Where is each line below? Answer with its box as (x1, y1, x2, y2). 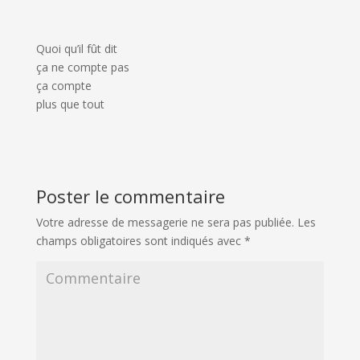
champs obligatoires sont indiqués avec (35, 233, 244, 248)
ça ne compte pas (35, 59, 129, 75)
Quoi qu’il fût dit (35, 41, 117, 56)
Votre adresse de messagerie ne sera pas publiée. (35, 215, 294, 230)
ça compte (35, 78, 92, 93)
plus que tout (35, 96, 104, 112)
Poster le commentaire (35, 184, 225, 208)
